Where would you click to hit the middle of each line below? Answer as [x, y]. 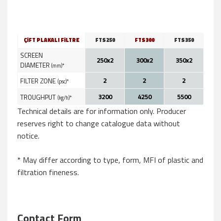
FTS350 [184, 40]
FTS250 [105, 40]
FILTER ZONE [38, 81]
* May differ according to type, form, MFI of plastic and [110, 160]
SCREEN [31, 55]
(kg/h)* [64, 97]
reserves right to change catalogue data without [99, 123]
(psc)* [63, 81]
